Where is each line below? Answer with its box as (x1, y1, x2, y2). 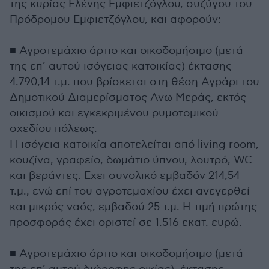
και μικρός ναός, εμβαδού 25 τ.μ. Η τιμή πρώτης (10, 200, 257, 213)
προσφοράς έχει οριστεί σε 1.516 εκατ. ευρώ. (10, 216, 242, 229)
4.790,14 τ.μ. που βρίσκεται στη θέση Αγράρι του (10, 75, 259, 88)
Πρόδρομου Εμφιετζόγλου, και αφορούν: (10, 13, 221, 26)
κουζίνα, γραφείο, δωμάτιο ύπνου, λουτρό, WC (10, 153, 252, 166)
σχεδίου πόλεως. (10, 122, 97, 135)
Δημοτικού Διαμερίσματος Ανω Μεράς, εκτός (10, 91, 246, 104)
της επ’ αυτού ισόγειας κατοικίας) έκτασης (10, 59, 232, 73)
